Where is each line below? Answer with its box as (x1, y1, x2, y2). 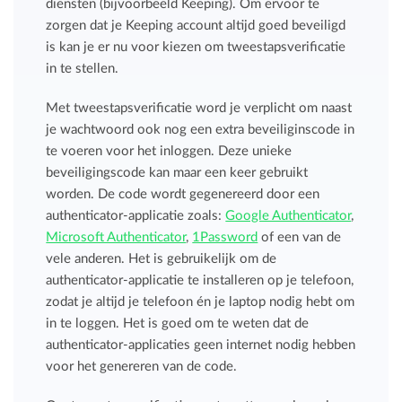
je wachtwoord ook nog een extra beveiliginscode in (46, 122, 355, 136)
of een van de (258, 230, 342, 244)
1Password (192, 230, 258, 244)
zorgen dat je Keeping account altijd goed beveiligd (46, 18, 346, 32)
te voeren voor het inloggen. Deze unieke (46, 144, 293, 158)
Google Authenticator (225, 208, 352, 223)
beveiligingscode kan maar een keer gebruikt (46, 165, 309, 179)
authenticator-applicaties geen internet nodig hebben (46, 337, 356, 352)
